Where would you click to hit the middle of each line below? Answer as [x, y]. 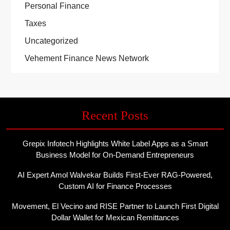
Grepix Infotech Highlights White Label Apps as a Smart [115, 144]
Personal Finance [57, 6]
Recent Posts [115, 116]
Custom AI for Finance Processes [115, 186]
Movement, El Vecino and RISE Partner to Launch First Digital [115, 206]
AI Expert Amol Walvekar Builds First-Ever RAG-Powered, [115, 175]
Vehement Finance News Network [87, 59]
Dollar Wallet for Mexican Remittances [115, 218]
